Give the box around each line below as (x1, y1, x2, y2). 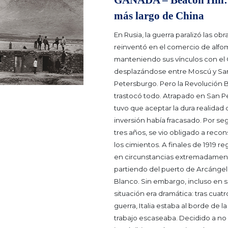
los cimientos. (114, 140, 162, 149)
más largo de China (114, 10, 204, 22)
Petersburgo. (114, 79, 160, 88)
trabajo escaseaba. (114, 214, 179, 222)
